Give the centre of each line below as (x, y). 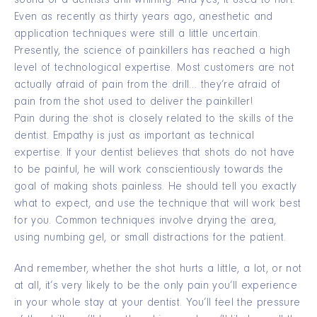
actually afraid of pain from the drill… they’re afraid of (148, 86)
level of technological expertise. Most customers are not (154, 69)
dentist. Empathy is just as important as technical (134, 137)
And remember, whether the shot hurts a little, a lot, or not (158, 270)
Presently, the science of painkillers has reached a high (152, 52)
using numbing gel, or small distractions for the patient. (150, 239)
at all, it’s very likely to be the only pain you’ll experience (156, 287)
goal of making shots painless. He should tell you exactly (156, 188)
